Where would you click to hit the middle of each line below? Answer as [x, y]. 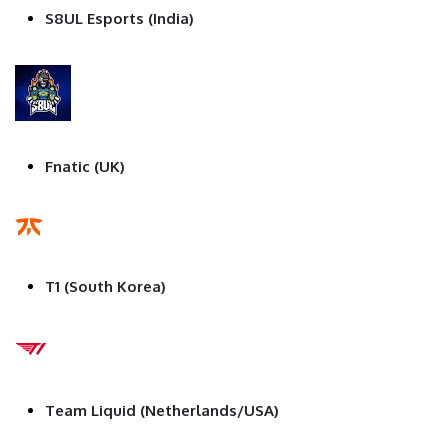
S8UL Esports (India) [119, 18]
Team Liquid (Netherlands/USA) [162, 410]
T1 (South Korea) [105, 286]
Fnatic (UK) [85, 166]
